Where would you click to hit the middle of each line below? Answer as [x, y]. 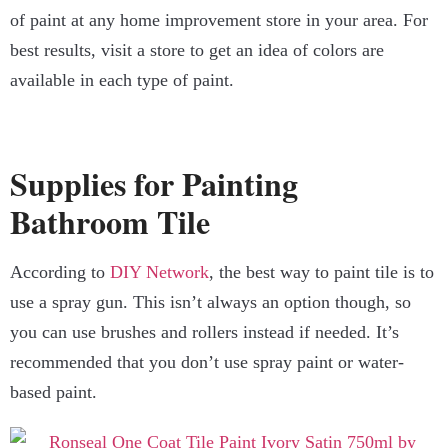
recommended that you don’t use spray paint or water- [207, 362]
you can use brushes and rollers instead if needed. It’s [204, 332]
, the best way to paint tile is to [321, 272]
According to [60, 272]
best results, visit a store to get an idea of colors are [197, 50]
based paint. [53, 392]
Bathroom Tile [110, 222]
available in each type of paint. [122, 80]
